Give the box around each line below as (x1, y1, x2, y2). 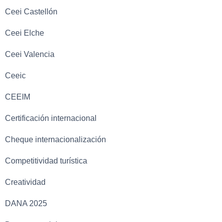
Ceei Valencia (5, 50, 55, 58)
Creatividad (5, 177, 46, 186)
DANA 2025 (5, 199, 47, 208)
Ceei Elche (5, 28, 44, 37)
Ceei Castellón (5, 7, 57, 16)
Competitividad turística (5, 156, 87, 165)
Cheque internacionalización (5, 135, 106, 144)
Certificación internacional (5, 113, 97, 122)
